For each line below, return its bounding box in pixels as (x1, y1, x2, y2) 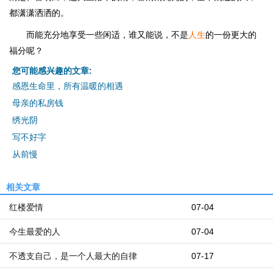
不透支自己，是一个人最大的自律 (9, 251, 137, 261)
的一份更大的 (205, 30, 257, 40)
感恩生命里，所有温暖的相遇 (12, 81, 123, 91)
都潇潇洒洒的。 (9, 8, 69, 18)
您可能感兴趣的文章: (12, 66, 92, 76)
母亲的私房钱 (12, 98, 63, 108)
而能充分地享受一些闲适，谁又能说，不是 (26, 30, 188, 40)
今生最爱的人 (9, 227, 60, 236)
